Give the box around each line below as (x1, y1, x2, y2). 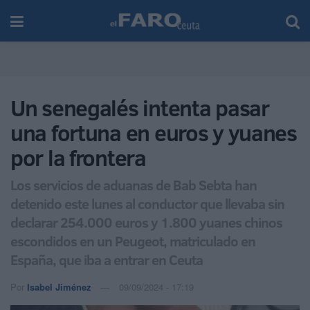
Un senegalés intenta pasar (10, 93, 269, 123)
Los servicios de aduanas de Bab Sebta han (10, 174, 257, 194)
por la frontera (10, 143, 146, 173)
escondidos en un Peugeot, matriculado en (10, 230, 255, 250)
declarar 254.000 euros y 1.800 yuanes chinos (10, 212, 282, 232)
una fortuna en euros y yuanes (10, 118, 297, 148)
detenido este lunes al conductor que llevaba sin (10, 193, 284, 213)
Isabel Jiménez (27, 280, 91, 293)
